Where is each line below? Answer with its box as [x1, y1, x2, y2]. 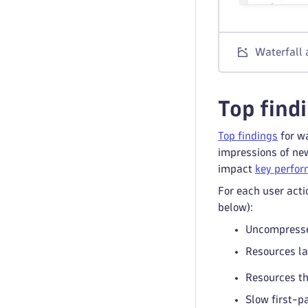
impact [218, 164, 255, 174]
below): [218, 202, 253, 212]
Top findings [218, 131, 278, 141]
